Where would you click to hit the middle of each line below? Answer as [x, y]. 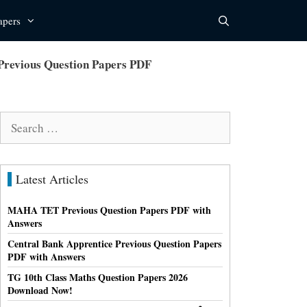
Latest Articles [52, 179]
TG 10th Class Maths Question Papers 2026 [98, 277]
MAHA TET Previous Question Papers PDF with [109, 210]
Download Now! [40, 290]
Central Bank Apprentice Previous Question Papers [114, 243]
